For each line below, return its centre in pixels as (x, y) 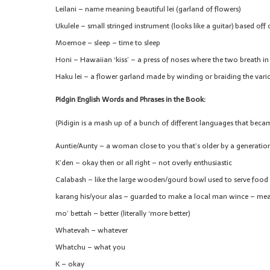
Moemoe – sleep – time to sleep (108, 43)
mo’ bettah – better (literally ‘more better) (123, 213)
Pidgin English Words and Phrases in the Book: (130, 100)
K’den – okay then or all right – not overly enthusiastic (144, 162)
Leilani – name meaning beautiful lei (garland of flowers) (148, 9)
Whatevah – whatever (92, 230)
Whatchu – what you (90, 247)
